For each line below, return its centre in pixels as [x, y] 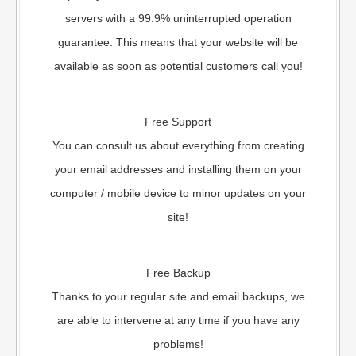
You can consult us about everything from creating [178, 146]
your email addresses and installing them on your [178, 170]
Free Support [178, 122]
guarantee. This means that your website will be [178, 43]
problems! [178, 344]
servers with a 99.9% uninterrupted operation [178, 19]
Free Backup [178, 273]
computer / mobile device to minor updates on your [178, 193]
